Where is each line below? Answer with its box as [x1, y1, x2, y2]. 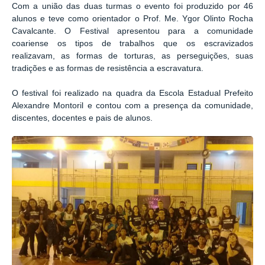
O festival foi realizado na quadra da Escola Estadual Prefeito [12, 88, 253, 98]
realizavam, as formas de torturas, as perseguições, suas [12, 51, 253, 60]
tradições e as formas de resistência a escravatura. [12, 63, 203, 73]
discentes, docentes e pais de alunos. [12, 113, 153, 122]
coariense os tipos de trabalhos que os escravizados [12, 38, 253, 48]
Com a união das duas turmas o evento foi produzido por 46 [12, 1, 253, 11]
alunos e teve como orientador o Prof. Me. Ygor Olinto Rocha [12, 14, 253, 23]
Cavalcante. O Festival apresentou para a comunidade [12, 26, 253, 35]
